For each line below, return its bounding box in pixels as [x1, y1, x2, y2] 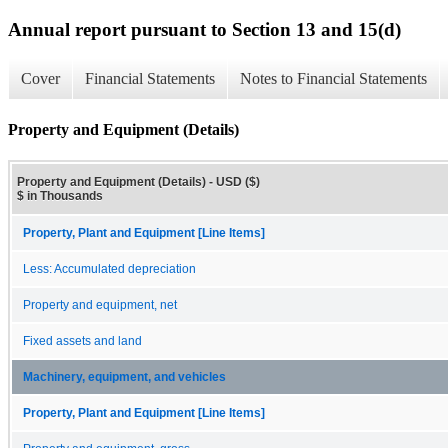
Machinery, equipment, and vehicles [23, 370, 226, 383]
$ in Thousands [17, 188, 103, 203]
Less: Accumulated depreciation [23, 262, 196, 275]
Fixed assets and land [23, 334, 142, 347]
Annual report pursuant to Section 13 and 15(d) [8, 18, 401, 40]
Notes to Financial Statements [240, 70, 427, 88]
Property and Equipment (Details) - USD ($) [17, 174, 260, 189]
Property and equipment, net [23, 298, 177, 311]
